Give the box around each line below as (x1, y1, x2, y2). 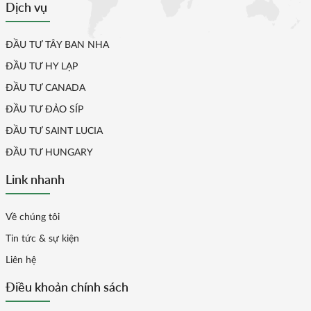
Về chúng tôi (6, 212, 60, 222)
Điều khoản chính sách (6, 278, 128, 294)
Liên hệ (6, 255, 36, 265)
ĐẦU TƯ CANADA (6, 83, 85, 93)
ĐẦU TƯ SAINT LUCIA (6, 126, 103, 136)
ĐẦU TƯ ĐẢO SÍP (6, 104, 83, 115)
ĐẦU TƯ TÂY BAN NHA (6, 40, 109, 50)
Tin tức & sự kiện (6, 233, 79, 244)
